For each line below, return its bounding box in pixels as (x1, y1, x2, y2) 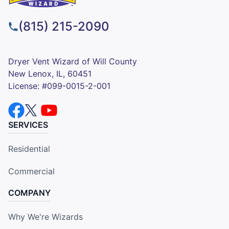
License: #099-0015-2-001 (8, 80, 110, 91)
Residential (8, 143, 50, 154)
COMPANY (8, 187, 51, 198)
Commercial (8, 166, 55, 176)
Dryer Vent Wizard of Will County (8, 56, 137, 66)
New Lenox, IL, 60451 (8, 68, 91, 79)
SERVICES (8, 119, 48, 130)
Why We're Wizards (8, 211, 83, 222)
